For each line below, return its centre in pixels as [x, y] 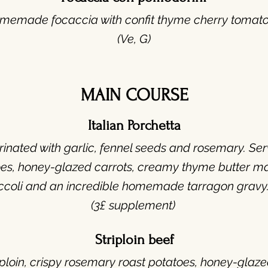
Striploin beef [134, 240]
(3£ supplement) [134, 205]
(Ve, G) [134, 39]
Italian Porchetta [134, 125]
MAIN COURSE [134, 95]
